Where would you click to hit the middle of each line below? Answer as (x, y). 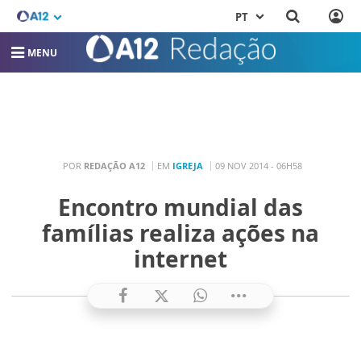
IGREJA (188, 165)
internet (180, 259)
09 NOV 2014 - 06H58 (259, 165)
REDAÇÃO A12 (114, 165)
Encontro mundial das (180, 207)
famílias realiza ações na (180, 233)
